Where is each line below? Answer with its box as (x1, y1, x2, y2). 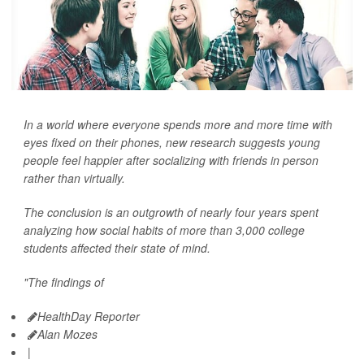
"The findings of (24, 274, 104, 290)
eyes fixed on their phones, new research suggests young (24, 134, 320, 150)
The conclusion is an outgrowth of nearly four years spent (24, 204, 318, 220)
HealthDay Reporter (37, 308, 140, 324)
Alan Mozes (37, 326, 97, 342)
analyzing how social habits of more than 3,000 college (24, 222, 305, 238)
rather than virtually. (24, 170, 125, 186)
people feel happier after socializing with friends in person (24, 152, 318, 168)
